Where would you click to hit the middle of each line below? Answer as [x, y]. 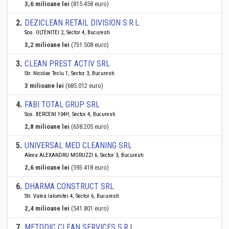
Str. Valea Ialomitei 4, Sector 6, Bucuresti [72, 196]
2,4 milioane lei [47, 208]
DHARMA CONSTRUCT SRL [69, 186]
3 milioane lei [44, 86]
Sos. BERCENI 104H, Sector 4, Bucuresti [70, 114]
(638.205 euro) [90, 127]
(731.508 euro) [90, 45]
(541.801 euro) [90, 208]
